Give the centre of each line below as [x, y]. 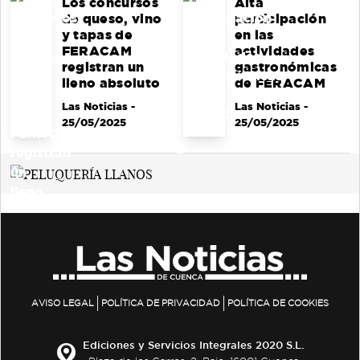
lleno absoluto [111, 83]
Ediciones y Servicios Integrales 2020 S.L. [193, 345]
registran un [103, 67]
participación [280, 18]
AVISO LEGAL [63, 303]
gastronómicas [285, 67]
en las [254, 35]
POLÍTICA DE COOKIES [278, 303]
